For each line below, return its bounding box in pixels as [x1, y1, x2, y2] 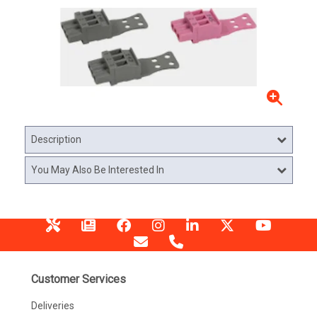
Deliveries [30, 300, 74, 311]
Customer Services [30, 272, 126, 286]
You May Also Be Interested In [30, 164, 164, 175]
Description [30, 134, 81, 145]
